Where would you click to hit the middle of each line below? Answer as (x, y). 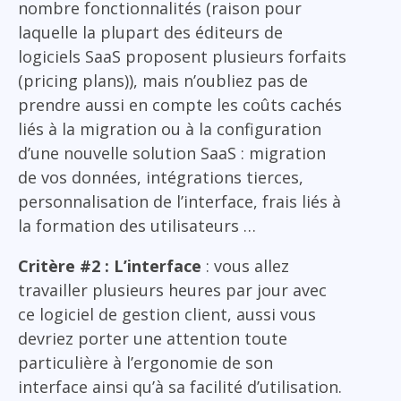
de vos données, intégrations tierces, (161, 177)
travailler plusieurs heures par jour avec (172, 290)
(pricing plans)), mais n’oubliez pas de (163, 80)
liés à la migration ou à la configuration (170, 128)
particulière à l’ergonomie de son (145, 362)
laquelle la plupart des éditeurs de (150, 32)
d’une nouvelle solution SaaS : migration (172, 153)
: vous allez (245, 265)
